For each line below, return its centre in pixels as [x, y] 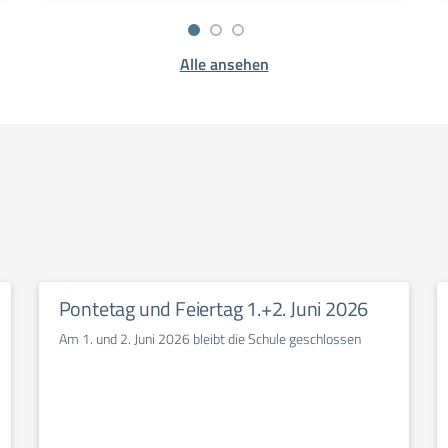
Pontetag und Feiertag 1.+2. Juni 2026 [213, 308]
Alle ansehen [224, 64]
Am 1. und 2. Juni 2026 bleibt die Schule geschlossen [209, 338]
